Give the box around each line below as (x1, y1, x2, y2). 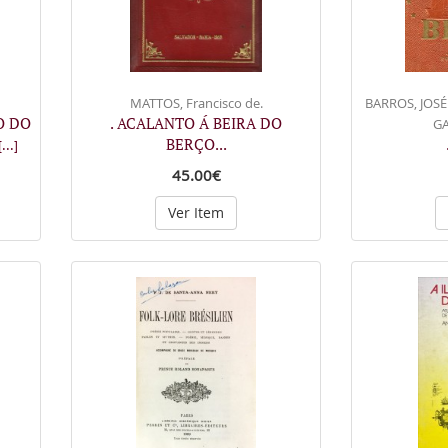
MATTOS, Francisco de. (129, 94, 263, 112)
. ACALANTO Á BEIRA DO (110, 113, 282, 133)
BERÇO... (165, 134, 227, 154)
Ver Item (168, 203, 224, 222)
